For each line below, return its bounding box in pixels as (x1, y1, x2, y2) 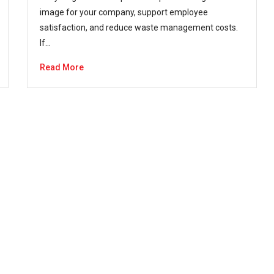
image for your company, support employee (40, 7, 209, 17)
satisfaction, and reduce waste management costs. (40, 23, 239, 32)
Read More (40, 62, 84, 72)
